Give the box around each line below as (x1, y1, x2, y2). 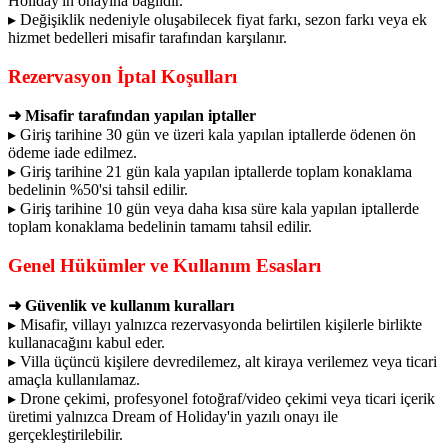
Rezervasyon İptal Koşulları (8, 65, 237, 87)
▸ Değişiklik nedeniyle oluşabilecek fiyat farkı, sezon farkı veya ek (8, 10, 427, 28)
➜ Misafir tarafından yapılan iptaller (8, 107, 256, 125)
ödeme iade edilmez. (8, 144, 137, 162)
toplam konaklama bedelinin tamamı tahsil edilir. (8, 218, 312, 236)
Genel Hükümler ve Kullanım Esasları (8, 255, 321, 276)
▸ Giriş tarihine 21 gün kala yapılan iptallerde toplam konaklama (8, 163, 412, 181)
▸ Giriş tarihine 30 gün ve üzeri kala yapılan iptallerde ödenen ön (8, 126, 416, 144)
